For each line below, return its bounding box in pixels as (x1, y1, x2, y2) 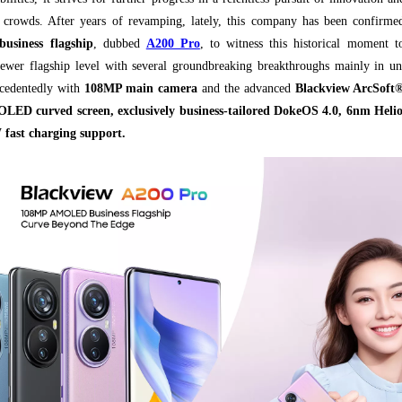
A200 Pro (145, 37, 200, 50)
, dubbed (92, 37, 146, 50)
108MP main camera (83, 82, 202, 95)
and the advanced (202, 82, 295, 95)
